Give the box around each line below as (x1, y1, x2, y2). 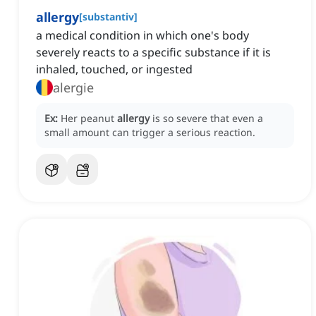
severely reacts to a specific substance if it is (36, 44, 271, 61)
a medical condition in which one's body (36, 28, 249, 44)
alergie (53, 79, 94, 97)
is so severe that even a (152, 111, 263, 126)
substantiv (83, 10, 134, 24)
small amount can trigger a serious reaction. (44, 126, 255, 140)
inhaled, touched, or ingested (36, 61, 193, 78)
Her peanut (61, 111, 117, 126)
